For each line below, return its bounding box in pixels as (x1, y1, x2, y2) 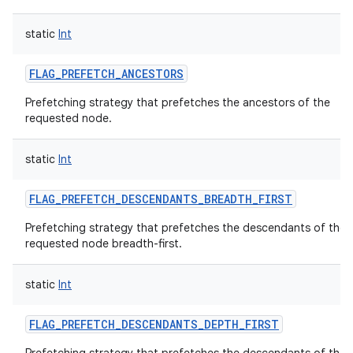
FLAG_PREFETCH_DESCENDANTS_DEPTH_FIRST (29, 317, 279, 332)
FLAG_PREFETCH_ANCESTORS (29, 66, 184, 81)
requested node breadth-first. (25, 236, 182, 251)
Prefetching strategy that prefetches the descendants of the (25, 221, 346, 235)
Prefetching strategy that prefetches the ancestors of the (25, 95, 330, 110)
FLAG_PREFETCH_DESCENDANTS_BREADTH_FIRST (29, 191, 292, 206)
